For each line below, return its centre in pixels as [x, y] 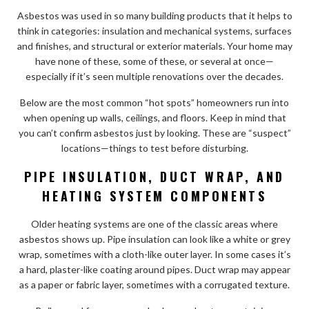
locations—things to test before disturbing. [154, 148]
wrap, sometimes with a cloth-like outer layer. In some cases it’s [154, 254]
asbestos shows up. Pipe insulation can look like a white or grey [154, 239]
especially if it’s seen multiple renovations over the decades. [154, 76]
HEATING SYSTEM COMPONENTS [154, 196]
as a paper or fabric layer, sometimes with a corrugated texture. [154, 284]
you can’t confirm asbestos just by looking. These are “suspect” [154, 132]
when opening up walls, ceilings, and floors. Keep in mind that [154, 117]
